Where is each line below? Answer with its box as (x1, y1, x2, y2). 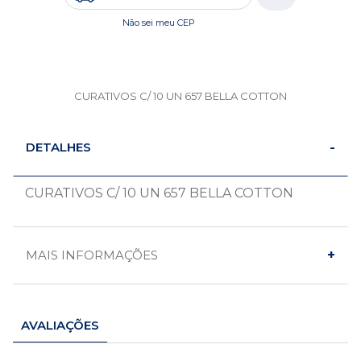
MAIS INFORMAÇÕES (26, 247, 158, 263)
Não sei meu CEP (122, 17, 195, 28)
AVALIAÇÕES (21, 317, 99, 333)
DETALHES (26, 139, 91, 155)
